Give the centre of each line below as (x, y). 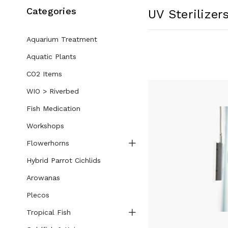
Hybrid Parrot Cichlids (63, 160)
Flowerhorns (48, 143)
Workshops (45, 126)
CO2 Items (44, 74)
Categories (51, 11)
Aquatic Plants (51, 56)
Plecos (38, 195)
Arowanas (43, 178)
